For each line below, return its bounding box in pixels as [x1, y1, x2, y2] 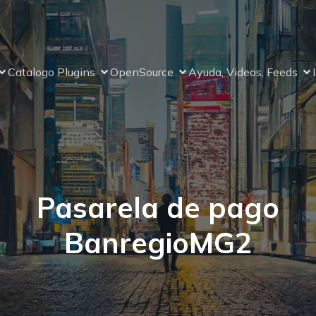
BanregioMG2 [64, 225, 252, 260]
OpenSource [110, 65, 174, 79]
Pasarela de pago [37, 190, 279, 225]
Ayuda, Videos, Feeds [188, 65, 298, 79]
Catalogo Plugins [8, 65, 95, 79]
